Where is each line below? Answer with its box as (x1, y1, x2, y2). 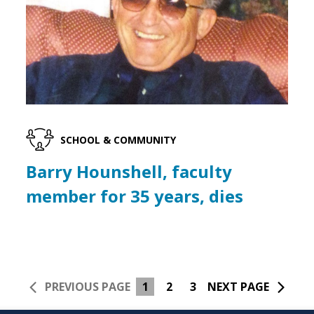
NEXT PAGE (207, 279, 269, 295)
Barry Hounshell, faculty (26, 160, 233, 184)
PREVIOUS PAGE (45, 279, 130, 295)
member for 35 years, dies (26, 184, 244, 208)
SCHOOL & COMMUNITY (60, 132, 177, 146)
